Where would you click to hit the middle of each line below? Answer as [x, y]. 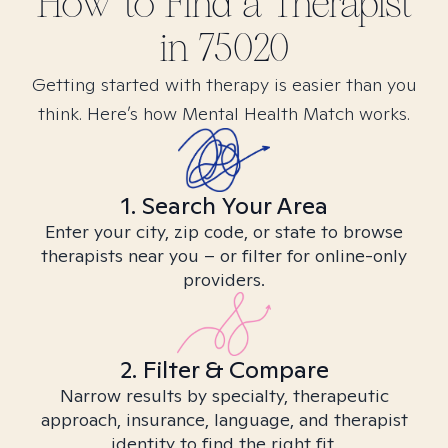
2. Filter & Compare [224, 369]
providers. [224, 279]
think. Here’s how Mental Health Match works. [224, 113]
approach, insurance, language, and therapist [224, 419]
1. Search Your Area [224, 205]
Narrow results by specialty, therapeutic [224, 395]
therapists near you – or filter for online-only [224, 255]
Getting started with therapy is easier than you [224, 84]
